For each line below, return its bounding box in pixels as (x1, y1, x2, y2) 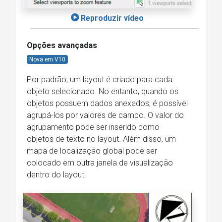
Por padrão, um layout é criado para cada (27, 75, 172, 85)
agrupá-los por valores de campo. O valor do (27, 111, 184, 120)
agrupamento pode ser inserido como (27, 122, 160, 132)
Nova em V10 (29, 56, 65, 63)
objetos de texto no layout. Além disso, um (27, 134, 176, 144)
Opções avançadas (27, 41, 97, 51)
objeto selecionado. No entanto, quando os (27, 87, 178, 97)
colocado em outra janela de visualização (27, 158, 173, 168)
